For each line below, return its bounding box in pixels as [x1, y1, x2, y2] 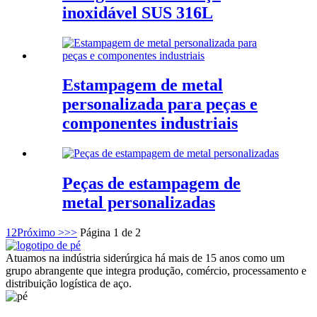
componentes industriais [62, 114, 238, 133]
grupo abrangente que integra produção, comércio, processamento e [6, 265, 306, 277]
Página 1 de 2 [80, 226, 141, 239]
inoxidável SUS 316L [62, 3, 213, 22]
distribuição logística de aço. [6, 277, 132, 290]
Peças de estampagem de [62, 174, 241, 193]
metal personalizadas [62, 193, 215, 212]
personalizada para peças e [62, 95, 258, 114]
